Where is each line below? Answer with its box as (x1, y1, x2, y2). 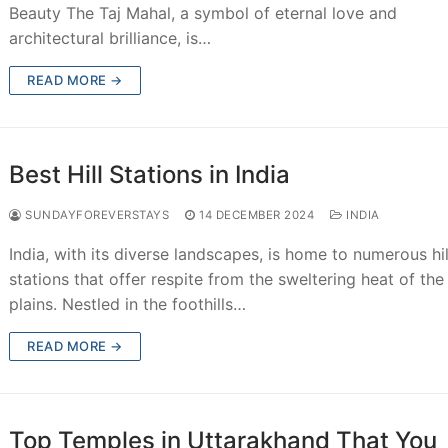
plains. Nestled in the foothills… (9, 293, 247, 314)
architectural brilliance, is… (9, 27, 212, 48)
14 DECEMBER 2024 (199, 207, 315, 222)
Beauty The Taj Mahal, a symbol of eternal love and (9, 2, 398, 23)
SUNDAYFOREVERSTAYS (21, 207, 170, 222)
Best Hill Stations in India (9, 159, 291, 189)
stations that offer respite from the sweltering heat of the (9, 268, 445, 289)
